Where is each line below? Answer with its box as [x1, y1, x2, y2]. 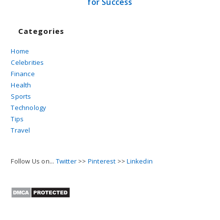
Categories [18, 26, 65, 36]
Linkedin [127, 156, 153, 165]
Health [11, 80, 31, 89]
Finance [11, 69, 35, 78]
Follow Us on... [11, 156, 56, 165]
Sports [11, 91, 31, 101]
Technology [11, 103, 47, 112]
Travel [11, 125, 30, 135]
